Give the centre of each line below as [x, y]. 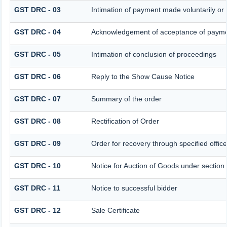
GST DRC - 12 [37, 210]
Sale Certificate [115, 210]
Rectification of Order [125, 121]
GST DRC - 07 [37, 99]
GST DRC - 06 [37, 76]
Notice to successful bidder [134, 188]
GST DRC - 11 [37, 188]
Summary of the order [126, 99]
